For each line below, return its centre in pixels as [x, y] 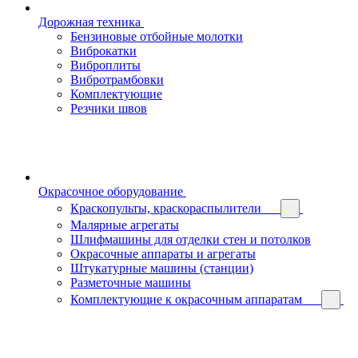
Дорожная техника [89, 22]
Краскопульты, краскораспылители [166, 208]
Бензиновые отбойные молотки [157, 36]
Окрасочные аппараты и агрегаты [163, 253]
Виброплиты [105, 65]
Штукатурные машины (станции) [162, 268]
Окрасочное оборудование [111, 191]
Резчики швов [109, 108]
